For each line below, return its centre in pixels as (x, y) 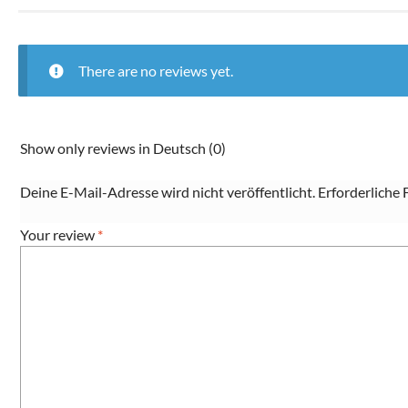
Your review (59, 235)
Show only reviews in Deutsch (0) (123, 148)
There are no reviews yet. (155, 71)
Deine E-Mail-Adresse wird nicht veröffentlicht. (168, 191)
